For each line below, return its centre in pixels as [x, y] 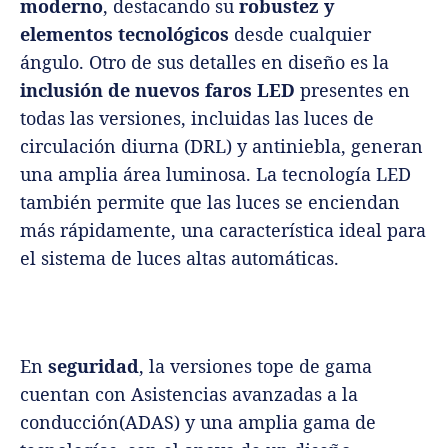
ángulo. [54, 62]
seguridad [93, 366]
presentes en [357, 90]
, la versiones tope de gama [255, 366]
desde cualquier [300, 34]
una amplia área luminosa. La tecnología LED [215, 174]
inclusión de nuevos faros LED [160, 90]
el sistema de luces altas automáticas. [179, 258]
